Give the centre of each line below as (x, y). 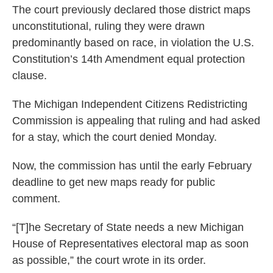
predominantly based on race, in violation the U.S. (133, 43)
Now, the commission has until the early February (132, 166)
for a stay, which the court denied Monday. (115, 137)
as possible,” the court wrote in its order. (109, 260)
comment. (36, 199)
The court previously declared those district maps (131, 10)
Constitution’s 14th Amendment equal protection (129, 59)
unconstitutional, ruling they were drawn (108, 26)
